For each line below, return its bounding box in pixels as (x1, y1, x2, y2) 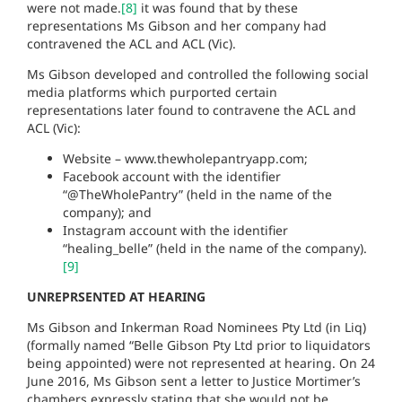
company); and (63, 203, 152, 221)
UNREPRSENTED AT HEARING (27, 287, 205, 305)
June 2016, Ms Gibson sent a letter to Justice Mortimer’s (27, 371, 361, 389)
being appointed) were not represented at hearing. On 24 (27, 354, 375, 371)
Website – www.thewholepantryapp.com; (63, 149, 308, 167)
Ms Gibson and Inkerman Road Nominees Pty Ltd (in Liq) (27, 318, 366, 336)
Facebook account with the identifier (63, 167, 281, 185)
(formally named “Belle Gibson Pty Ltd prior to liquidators (27, 336, 371, 354)
